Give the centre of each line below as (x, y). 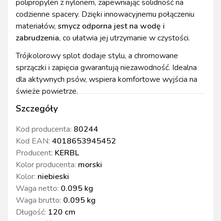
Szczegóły (37, 109)
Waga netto (37, 189)
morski (90, 165)
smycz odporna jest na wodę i (111, 26)
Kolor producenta (45, 165)
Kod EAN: (34, 141)
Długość (30, 212)
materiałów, (37, 26)
